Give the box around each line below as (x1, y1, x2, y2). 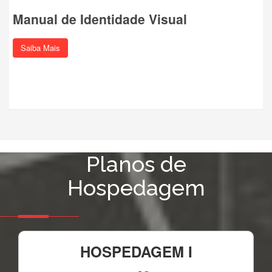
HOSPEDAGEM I (80, 240, 192, 262)
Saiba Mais (21, 41, 60, 53)
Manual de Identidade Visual (13, 9, 187, 28)
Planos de (86, 151, 186, 177)
